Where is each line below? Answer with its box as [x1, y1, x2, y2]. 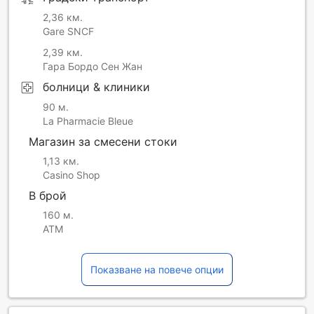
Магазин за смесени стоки [29, 134, 177, 149]
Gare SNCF [43, 25, 94, 37]
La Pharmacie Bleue [43, 114, 133, 127]
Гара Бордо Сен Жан [43, 60, 142, 72]
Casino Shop [43, 168, 100, 181]
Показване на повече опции [90, 263, 224, 275]
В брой [29, 188, 67, 203]
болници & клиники [43, 79, 150, 94]
